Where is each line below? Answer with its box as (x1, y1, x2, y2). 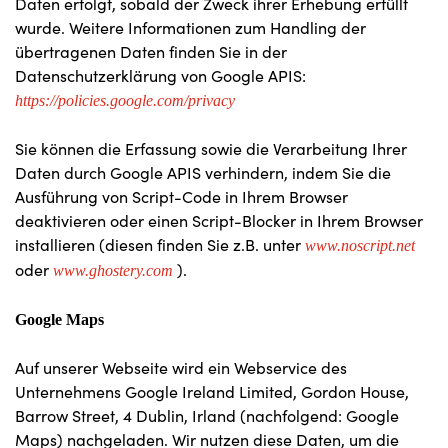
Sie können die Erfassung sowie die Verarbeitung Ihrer (15, 138, 407, 159)
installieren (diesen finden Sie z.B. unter (15, 234, 305, 255)
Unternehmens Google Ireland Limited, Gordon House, (15, 381, 409, 402)
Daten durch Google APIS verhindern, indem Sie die (15, 162, 391, 183)
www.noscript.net (305, 237, 415, 254)
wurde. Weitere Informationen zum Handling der (15, 17, 366, 38)
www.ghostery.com (53, 262, 173, 279)
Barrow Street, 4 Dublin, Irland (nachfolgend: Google (15, 405, 399, 426)
